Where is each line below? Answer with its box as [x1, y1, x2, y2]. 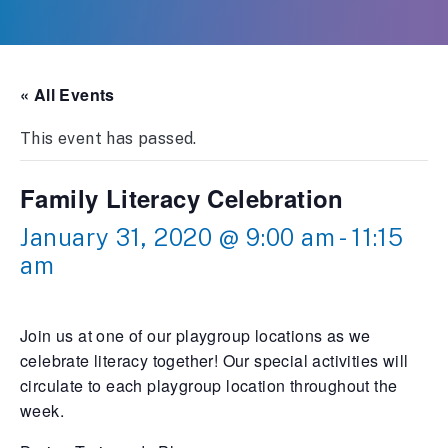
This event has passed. [20, 129, 197, 148]
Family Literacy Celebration [20, 181, 344, 215]
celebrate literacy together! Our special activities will [20, 349, 409, 372]
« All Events [20, 83, 115, 106]
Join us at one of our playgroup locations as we [20, 324, 371, 347]
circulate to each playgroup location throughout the [20, 374, 398, 397]
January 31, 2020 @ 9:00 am [20, 223, 336, 251]
